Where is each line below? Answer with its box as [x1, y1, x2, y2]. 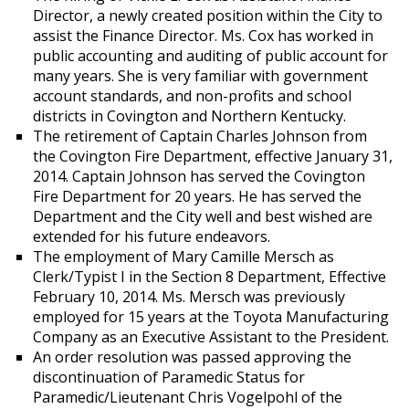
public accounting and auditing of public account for [32, 46, 388, 66]
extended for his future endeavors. [32, 226, 270, 246]
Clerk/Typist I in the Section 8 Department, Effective [32, 267, 386, 287]
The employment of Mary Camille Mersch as [32, 246, 334, 267]
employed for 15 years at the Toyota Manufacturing [32, 307, 389, 327]
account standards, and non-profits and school [32, 86, 351, 106]
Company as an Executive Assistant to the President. [32, 327, 393, 347]
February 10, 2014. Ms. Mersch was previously [32, 287, 345, 307]
